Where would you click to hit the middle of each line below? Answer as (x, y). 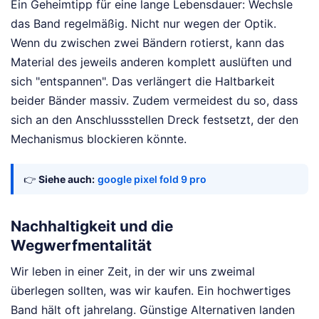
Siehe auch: (67, 179)
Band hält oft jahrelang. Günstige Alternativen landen (153, 310)
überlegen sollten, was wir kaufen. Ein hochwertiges (151, 291)
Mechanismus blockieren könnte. (99, 138)
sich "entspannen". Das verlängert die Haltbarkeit (143, 81)
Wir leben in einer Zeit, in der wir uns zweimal (133, 272)
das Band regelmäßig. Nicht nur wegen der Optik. (143, 23)
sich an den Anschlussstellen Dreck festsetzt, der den (155, 119)
